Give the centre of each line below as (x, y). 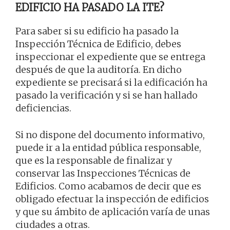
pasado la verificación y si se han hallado (107, 95)
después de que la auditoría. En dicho (99, 69)
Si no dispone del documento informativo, (110, 135)
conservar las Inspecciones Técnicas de (103, 173)
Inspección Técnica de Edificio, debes (98, 44)
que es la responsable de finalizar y (94, 160)
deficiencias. (43, 108)
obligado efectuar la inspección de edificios (112, 199)
